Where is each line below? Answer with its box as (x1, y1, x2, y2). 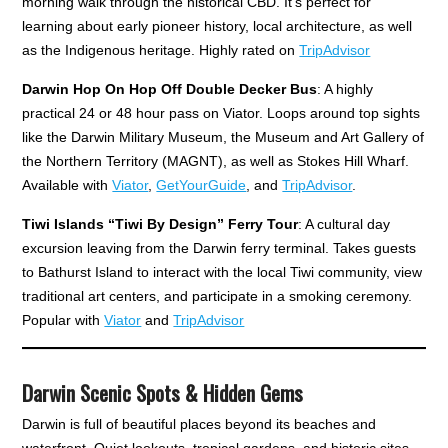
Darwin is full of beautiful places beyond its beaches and (22, 415, 377, 432)
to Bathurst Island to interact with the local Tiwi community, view (22, 263, 423, 280)
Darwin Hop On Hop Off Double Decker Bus (22, 80, 318, 97)
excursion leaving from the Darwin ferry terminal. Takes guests (22, 239, 417, 256)
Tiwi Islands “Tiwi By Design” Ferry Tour (22, 215, 299, 232)
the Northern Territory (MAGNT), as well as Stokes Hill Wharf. (22, 152, 410, 169)
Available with (22, 176, 113, 193)
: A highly (317, 80, 374, 97)
